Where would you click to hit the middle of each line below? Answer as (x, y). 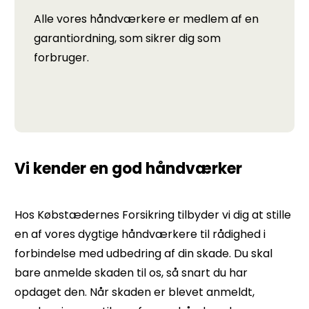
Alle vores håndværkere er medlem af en (146, 19)
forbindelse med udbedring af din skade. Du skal (143, 253)
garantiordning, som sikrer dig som (127, 38)
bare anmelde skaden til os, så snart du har (131, 273)
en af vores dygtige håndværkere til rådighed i (140, 234)
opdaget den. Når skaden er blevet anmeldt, (134, 292)
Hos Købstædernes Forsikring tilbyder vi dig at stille (153, 215)
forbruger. (61, 58)
